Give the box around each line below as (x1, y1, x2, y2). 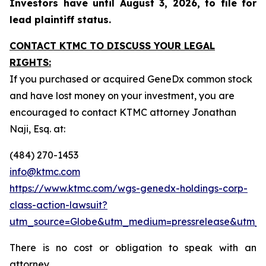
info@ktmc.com (9, 166, 80, 178)
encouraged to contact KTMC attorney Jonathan (9, 106, 236, 118)
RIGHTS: (9, 56, 51, 68)
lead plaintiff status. (9, 14, 111, 26)
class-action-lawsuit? (9, 199, 107, 211)
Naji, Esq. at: (9, 123, 65, 135)
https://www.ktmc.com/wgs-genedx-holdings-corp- (9, 182, 248, 194)
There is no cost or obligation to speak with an (9, 242, 256, 254)
